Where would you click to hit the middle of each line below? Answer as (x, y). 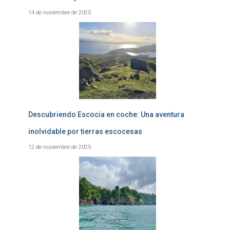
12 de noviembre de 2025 (60, 147)
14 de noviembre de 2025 (60, 12)
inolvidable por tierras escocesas (85, 131)
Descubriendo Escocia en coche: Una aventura (106, 114)
